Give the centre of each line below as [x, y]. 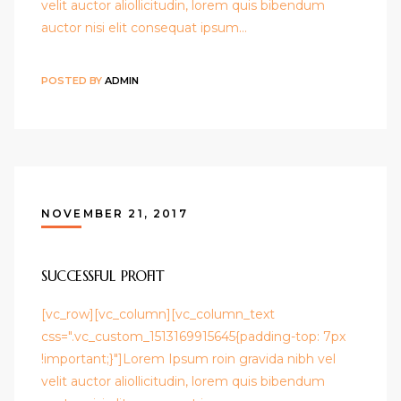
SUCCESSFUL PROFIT [103, 275]
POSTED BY [73, 80]
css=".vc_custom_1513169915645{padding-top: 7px [193, 336]
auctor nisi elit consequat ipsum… [144, 28]
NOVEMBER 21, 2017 [115, 213]
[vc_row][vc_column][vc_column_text [158, 314]
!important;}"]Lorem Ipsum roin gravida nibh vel [188, 358]
